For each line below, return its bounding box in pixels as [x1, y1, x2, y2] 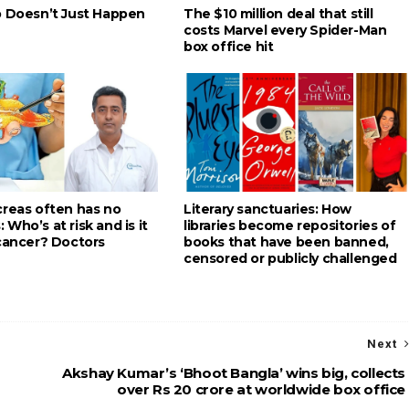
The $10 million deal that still [184, 5, 373, 22]
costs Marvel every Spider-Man [184, 21, 387, 38]
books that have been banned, [184, 233, 389, 250]
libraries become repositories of [184, 216, 396, 234]
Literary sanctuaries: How [184, 200, 352, 217]
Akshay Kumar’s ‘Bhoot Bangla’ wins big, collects [62, 363, 405, 382]
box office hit [184, 37, 274, 55]
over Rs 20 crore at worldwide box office [116, 380, 405, 398]
